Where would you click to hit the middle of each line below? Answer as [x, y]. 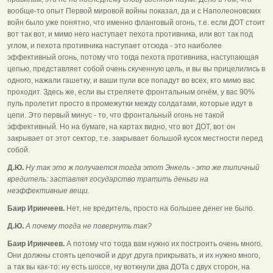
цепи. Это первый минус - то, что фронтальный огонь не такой [116, 115]
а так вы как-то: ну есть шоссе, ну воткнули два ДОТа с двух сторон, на [129, 267]
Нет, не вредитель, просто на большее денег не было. [160, 208]
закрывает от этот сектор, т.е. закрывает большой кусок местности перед [135, 138]
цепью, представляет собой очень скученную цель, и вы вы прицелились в [136, 69]
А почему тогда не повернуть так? [88, 226]
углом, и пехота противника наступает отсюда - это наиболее [115, 45]
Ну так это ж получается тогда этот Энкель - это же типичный [142, 167]
